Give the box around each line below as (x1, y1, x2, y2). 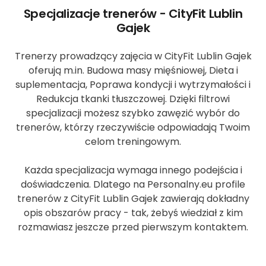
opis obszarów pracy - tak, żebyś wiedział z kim (23, 205, 243, 220)
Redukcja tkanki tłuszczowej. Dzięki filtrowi (36, 91, 230, 106)
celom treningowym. (85, 134, 181, 148)
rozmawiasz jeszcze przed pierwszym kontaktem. (18, 220, 248, 234)
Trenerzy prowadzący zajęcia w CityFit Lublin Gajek (14, 49, 252, 63)
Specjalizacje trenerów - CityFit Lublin (23, 5, 243, 22)
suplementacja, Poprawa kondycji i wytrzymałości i (15, 77, 251, 91)
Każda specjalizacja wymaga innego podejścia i (24, 163, 242, 177)
